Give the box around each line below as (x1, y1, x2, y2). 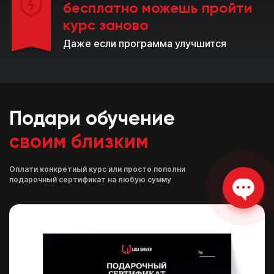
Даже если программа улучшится (63, 37, 226, 50)
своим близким (9, 132, 149, 152)
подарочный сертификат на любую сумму (9, 174, 171, 184)
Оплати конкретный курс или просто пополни (9, 164, 185, 174)
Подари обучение (9, 109, 175, 129)
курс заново (63, 18, 149, 33)
